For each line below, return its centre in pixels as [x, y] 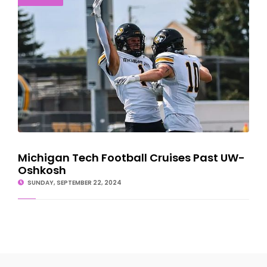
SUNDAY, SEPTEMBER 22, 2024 [74, 182]
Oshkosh [42, 170]
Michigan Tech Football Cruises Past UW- [131, 157]
